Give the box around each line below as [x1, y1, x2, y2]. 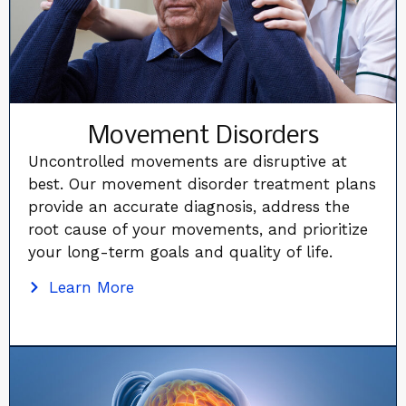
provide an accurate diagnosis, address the [28, 197, 351, 216]
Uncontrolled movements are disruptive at [28, 151, 348, 170]
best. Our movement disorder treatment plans [28, 174, 377, 193]
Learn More [48, 277, 134, 296]
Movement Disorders [87, 122, 319, 150]
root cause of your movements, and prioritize [28, 219, 369, 238]
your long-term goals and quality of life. [28, 242, 333, 261]
